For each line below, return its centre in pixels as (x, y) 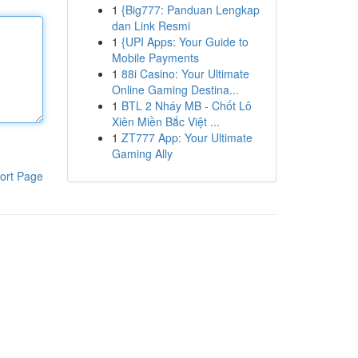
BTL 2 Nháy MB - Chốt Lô (186, 105)
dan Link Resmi (151, 26)
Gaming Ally (142, 153)
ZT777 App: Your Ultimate (187, 137)
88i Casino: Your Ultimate (185, 74)
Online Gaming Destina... (175, 89)
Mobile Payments (155, 58)
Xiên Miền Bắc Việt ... (165, 121)
